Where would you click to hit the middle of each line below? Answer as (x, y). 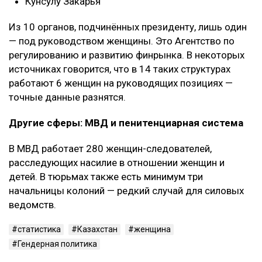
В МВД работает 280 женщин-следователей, (110, 149)
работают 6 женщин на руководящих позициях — (121, 83)
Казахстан (97, 230)
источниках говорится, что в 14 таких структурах (120, 69)
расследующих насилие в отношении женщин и (117, 163)
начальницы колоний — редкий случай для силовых (126, 191)
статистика (39, 230)
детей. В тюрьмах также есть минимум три (106, 177)
